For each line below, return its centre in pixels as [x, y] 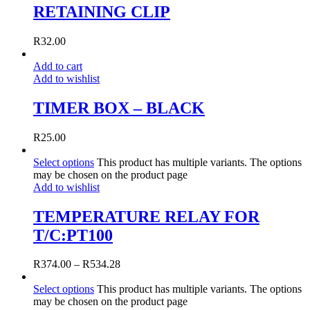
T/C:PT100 [73, 235]
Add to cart [58, 66]
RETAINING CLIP [102, 11]
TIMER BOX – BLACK [119, 108]
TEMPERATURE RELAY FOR [146, 216]
